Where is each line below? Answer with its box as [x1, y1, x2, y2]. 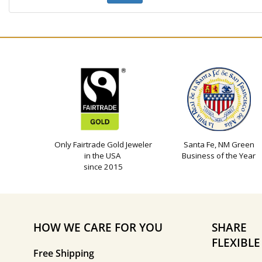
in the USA [84, 150, 122, 161]
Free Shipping [33, 247, 94, 260]
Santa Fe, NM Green [183, 139, 254, 150]
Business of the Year [182, 150, 256, 161]
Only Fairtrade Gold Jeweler [54, 139, 152, 150]
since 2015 [83, 161, 123, 173]
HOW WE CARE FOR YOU [33, 220, 163, 235]
